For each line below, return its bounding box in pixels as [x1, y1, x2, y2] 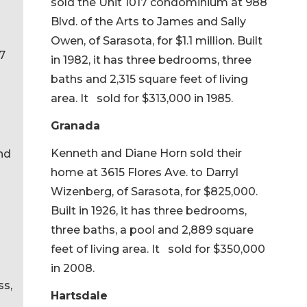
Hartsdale [51, 288, 108, 302]
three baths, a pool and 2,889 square [51, 223, 254, 236]
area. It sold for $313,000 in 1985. [51, 91, 233, 105]
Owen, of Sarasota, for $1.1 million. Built [51, 34, 262, 47]
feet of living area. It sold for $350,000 [51, 242, 265, 256]
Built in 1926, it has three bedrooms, [51, 204, 247, 217]
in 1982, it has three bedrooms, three [51, 53, 251, 66]
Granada [51, 119, 100, 132]
